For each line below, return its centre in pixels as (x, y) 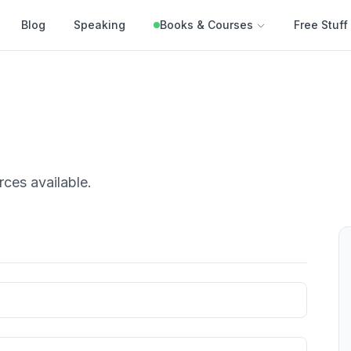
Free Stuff (321, 25)
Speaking (100, 25)
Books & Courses (206, 25)
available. (59, 182)
